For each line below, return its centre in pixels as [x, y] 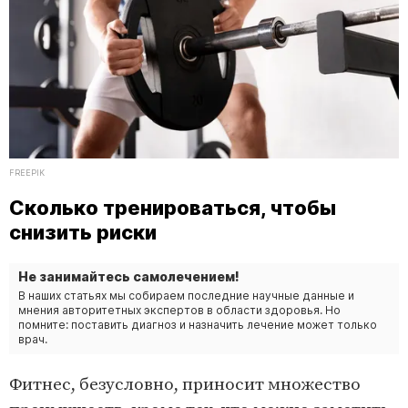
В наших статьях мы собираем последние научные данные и [186, 296]
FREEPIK [27, 173]
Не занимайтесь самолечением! [129, 277]
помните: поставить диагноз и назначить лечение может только [198, 325]
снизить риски [83, 233]
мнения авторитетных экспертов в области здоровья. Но [179, 311]
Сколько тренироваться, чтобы [173, 208]
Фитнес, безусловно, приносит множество [185, 385]
